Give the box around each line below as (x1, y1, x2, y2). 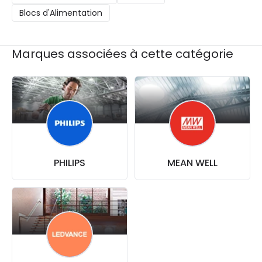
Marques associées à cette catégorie (12, 46, 233, 63)
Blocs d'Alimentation (19, 7, 102, 19)
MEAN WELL (167, 156, 218, 170)
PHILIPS (54, 156, 85, 170)
